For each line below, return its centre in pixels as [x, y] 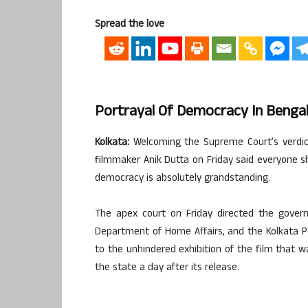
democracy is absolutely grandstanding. [183, 179]
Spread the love [130, 25]
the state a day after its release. [167, 268]
